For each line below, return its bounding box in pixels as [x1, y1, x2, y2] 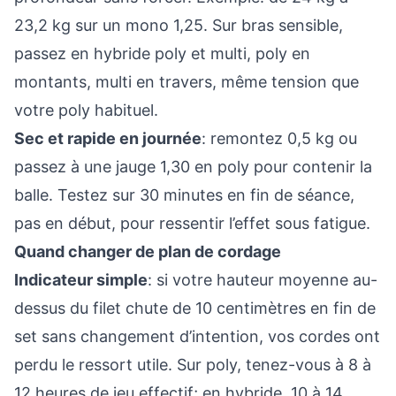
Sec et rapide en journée [14, 129, 202, 148]
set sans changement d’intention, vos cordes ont [14, 327, 380, 346]
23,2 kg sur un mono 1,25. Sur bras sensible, [14, 16, 343, 34]
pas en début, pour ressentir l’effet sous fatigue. [14, 214, 370, 232]
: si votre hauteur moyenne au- [148, 270, 377, 289]
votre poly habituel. [14, 101, 158, 119]
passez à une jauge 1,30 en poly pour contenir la [14, 157, 372, 176]
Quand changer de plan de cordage [14, 242, 281, 261]
